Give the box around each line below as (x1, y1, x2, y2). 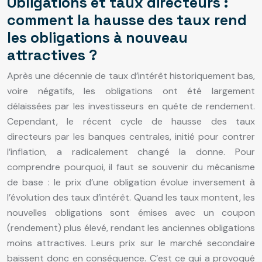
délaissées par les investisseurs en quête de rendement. (7, 99, 255, 112)
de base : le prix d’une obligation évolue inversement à (7, 175, 255, 188)
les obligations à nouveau (7, 27, 188, 47)
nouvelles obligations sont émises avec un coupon (7, 206, 255, 219)
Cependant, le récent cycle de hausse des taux (7, 115, 255, 127)
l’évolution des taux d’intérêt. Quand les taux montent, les (7, 191, 255, 204)
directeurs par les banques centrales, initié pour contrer (7, 130, 255, 143)
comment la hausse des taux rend (7, 10, 247, 29)
